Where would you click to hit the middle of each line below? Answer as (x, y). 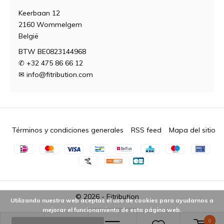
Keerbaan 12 (39, 13)
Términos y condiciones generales (68, 130)
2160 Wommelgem (50, 24)
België (28, 36)
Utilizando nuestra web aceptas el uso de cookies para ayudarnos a (112, 200)
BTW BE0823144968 (52, 51)
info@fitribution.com (60, 74)
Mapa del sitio (192, 130)
